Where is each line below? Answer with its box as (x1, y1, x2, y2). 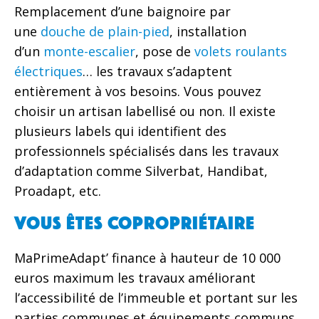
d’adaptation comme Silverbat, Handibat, (14, 162, 268, 180)
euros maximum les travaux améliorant (14, 268, 256, 286)
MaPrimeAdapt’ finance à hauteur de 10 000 (14, 249, 281, 266)
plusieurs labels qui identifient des (14, 122, 226, 140)
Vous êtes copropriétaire (14, 209, 255, 234)
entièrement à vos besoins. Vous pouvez (14, 83, 261, 100)
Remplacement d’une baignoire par (14, 3, 231, 21)
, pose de (135, 43, 194, 61)
